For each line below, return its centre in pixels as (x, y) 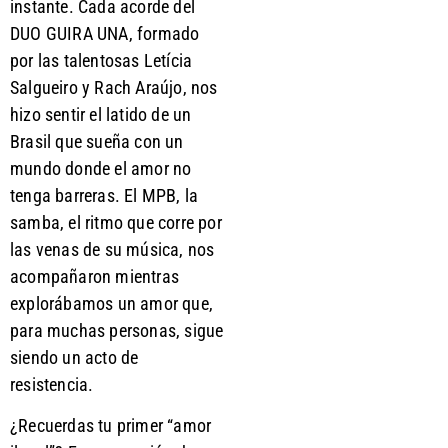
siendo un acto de (74, 357)
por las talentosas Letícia (101, 60)
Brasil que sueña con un (97, 141)
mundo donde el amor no (101, 168)
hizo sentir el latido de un (101, 114)
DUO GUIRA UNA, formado (105, 33)
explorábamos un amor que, (111, 303)
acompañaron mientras (94, 276)
